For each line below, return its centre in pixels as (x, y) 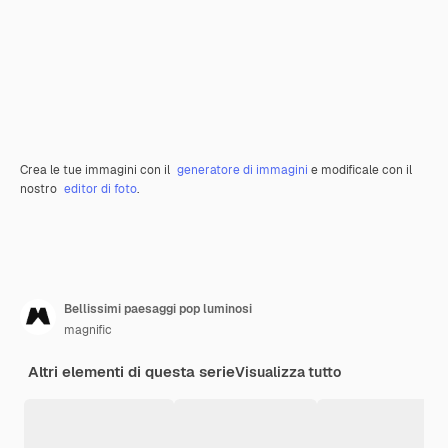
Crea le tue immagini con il (96, 170)
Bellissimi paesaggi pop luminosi (158, 309)
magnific (88, 330)
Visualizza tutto (288, 372)
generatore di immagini (242, 170)
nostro (40, 189)
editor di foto (100, 189)
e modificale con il (360, 170)
